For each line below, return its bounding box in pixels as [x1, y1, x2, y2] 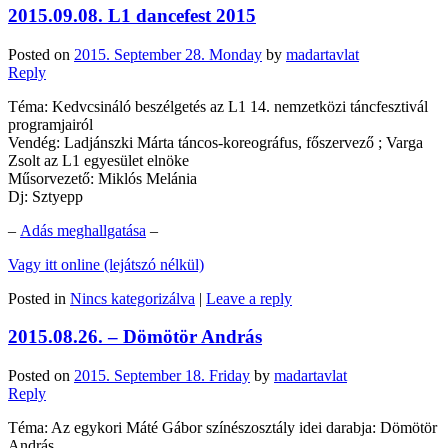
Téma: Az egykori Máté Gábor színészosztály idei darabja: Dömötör [8, 419, 437, 437]
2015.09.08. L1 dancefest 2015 [8, 5, 256, 27]
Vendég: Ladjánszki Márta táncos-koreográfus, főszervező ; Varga [8, 133, 423, 151]
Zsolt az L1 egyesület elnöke [8, 151, 189, 169]
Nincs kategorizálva [70, 289, 195, 307]
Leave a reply [206, 289, 292, 307]
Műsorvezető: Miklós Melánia [8, 169, 197, 187]
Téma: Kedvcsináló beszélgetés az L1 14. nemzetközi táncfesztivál [8, 97, 428, 115]
